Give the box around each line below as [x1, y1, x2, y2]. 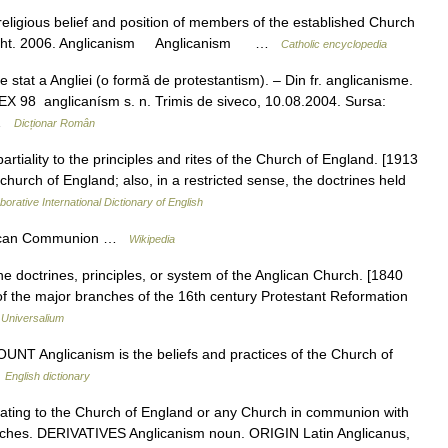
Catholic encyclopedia [281, 38, 387, 50]
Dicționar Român [14, 117, 95, 129]
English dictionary [5, 370, 90, 382]
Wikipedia [129, 233, 175, 245]
